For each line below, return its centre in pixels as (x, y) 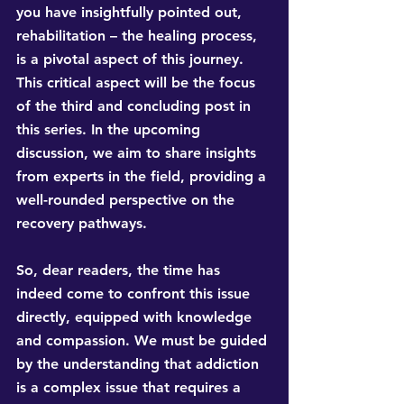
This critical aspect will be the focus (138, 83)
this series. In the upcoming (110, 130)
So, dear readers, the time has (120, 271)
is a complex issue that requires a (131, 388)
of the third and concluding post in (136, 106)
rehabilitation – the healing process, (139, 36)
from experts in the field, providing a (143, 177)
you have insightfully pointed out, (131, 13)
